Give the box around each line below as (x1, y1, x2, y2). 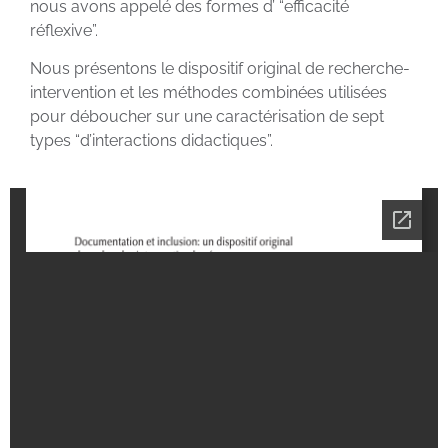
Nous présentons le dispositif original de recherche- (30, 59, 410, 79)
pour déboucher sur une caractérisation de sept (30, 107, 384, 127)
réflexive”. (30, 20, 98, 40)
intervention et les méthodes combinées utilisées (30, 83, 387, 103)
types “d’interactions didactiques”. (30, 131, 273, 151)
